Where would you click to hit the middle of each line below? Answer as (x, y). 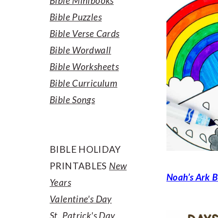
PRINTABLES (80, 166)
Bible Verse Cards (85, 33)
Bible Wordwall (81, 50)
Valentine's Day (81, 199)
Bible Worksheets (84, 66)
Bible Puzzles (76, 17)
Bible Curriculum (84, 83)
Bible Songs (73, 100)
